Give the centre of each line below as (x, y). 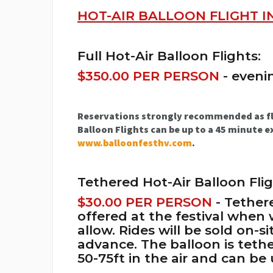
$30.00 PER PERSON (147, 202)
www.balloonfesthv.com (135, 142)
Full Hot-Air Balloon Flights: (169, 55)
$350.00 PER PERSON (148, 76)
